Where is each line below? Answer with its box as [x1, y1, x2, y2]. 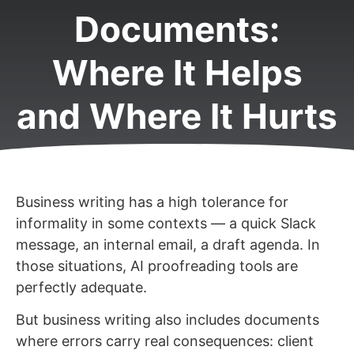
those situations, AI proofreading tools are [16, 257, 298, 274]
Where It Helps [51, 51, 303, 95]
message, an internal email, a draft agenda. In [16, 235, 320, 253]
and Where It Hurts [17, 95, 337, 138]
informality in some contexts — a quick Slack [16, 214, 316, 232]
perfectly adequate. [16, 278, 147, 296]
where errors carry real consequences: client [16, 333, 314, 350]
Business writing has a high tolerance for [16, 193, 288, 210]
